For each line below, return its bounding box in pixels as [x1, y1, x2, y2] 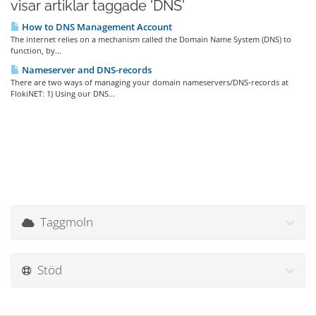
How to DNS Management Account [20, 20, 172, 33]
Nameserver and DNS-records [20, 63, 152, 76]
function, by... [11, 45, 61, 56]
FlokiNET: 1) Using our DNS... [11, 88, 115, 99]
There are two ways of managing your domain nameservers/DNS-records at [11, 77, 288, 87]
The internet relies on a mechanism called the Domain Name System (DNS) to [11, 34, 291, 44]
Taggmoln [35, 214, 93, 230]
